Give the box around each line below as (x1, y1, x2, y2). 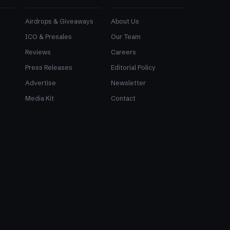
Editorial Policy (111, 64, 156, 72)
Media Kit (25, 94, 54, 103)
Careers (111, 48, 137, 56)
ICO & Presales (25, 33, 72, 41)
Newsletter (111, 79, 146, 87)
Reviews (25, 48, 51, 56)
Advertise (25, 79, 56, 87)
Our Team (111, 33, 141, 41)
